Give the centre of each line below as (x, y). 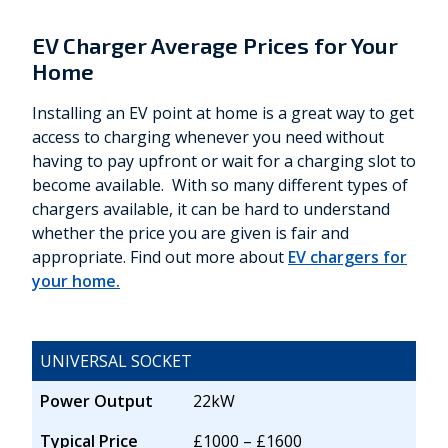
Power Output (96, 401)
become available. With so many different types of (220, 185)
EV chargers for (347, 257)
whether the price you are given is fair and (190, 233)
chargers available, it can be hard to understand (211, 209)
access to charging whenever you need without (208, 137)
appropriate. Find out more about (160, 257)
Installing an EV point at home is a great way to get (223, 113)
